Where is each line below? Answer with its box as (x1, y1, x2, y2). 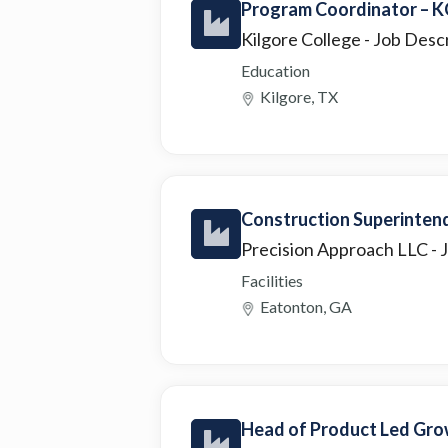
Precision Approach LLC (241, 237, 431, 260)
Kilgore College (241, 27, 364, 50)
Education (241, 60, 310, 80)
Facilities (241, 270, 303, 290)
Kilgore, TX (260, 86, 338, 106)
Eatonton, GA (260, 296, 352, 316)
